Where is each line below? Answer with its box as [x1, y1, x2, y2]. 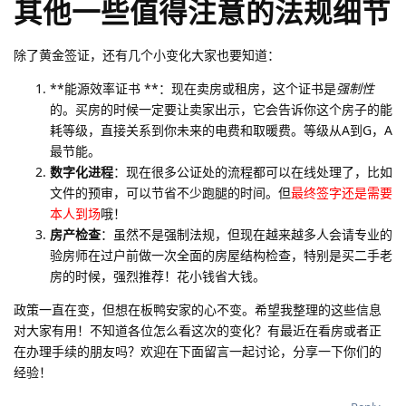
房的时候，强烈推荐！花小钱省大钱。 [50, 267, 266, 285]
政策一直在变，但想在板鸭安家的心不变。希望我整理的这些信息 [14, 301, 382, 319]
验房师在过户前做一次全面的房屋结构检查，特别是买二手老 [50, 246, 392, 265]
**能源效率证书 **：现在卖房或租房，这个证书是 [50, 80, 336, 98]
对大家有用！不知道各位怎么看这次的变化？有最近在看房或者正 [14, 322, 382, 340]
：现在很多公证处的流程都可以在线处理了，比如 [113, 163, 392, 181]
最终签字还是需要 [291, 184, 392, 202]
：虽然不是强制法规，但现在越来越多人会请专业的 [101, 226, 392, 244]
